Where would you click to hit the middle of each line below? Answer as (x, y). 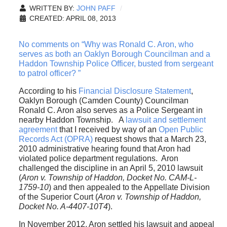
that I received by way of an (108, 130)
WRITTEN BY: (52, 9)
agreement (38, 130)
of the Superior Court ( (58, 197)
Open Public (181, 130)
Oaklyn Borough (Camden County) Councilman (103, 101)
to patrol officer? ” (49, 73)
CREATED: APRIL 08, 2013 (72, 19)
